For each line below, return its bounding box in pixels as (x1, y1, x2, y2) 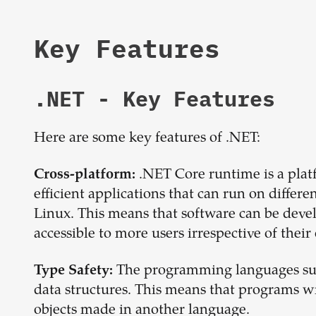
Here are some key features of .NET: (34, 131, 260, 146)
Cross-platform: (34, 169, 135, 182)
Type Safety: (34, 265, 113, 278)
